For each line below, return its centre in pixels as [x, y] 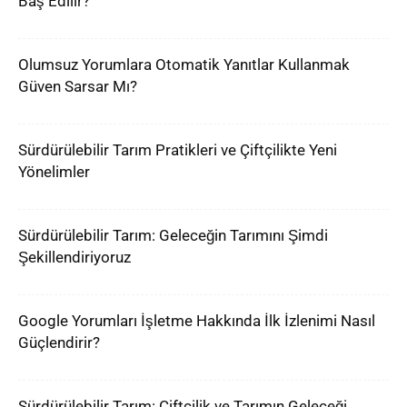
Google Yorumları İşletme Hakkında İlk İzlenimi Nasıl [197, 321]
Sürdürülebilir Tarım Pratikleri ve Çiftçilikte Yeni [178, 150]
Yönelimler [54, 172]
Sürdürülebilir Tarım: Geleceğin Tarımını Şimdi [173, 235]
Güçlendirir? [59, 342]
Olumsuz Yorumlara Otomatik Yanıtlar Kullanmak [184, 65]
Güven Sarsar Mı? [78, 86]
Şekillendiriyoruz [74, 257]
